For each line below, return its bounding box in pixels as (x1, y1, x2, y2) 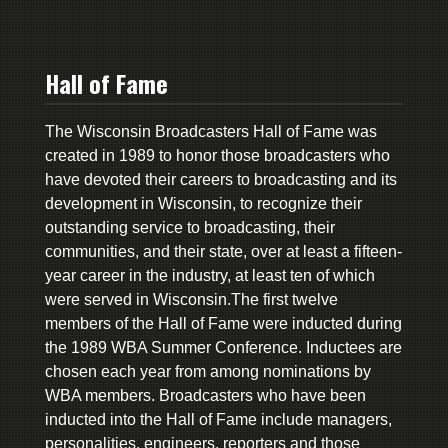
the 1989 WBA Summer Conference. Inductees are (44, 338, 402, 356)
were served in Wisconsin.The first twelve (44, 290, 338, 308)
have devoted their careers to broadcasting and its (44, 170, 397, 188)
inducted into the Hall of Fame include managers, (44, 410, 392, 428)
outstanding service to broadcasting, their (44, 218, 335, 236)
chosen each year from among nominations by (44, 362, 371, 380)
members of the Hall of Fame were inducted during (44, 314, 402, 332)
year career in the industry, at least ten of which (44, 266, 375, 284)
